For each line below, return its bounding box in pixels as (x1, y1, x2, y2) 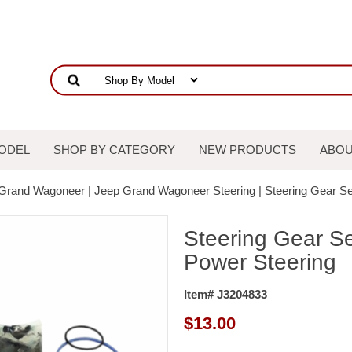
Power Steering (184, 250, 336, 274)
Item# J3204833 (184, 288, 267, 301)
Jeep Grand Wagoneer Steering (94, 184, 255, 197)
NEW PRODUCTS (199, 143, 296, 156)
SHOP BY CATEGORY (53, 143, 175, 156)
